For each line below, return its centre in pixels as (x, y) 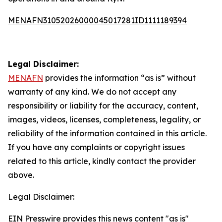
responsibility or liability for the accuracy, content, (103, 106)
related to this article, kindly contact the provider (102, 161)
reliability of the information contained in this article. (107, 133)
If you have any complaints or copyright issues (96, 147)
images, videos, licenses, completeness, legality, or (104, 119)
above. (21, 175)
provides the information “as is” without (119, 78)
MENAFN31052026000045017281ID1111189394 (97, 20)
